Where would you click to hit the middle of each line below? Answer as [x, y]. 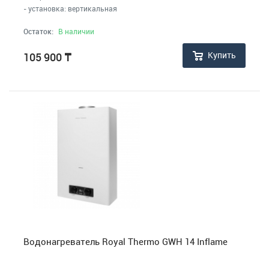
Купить [222, 55]
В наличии [76, 31]
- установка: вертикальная [70, 8]
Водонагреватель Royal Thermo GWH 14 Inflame [125, 242]
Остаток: [38, 31]
